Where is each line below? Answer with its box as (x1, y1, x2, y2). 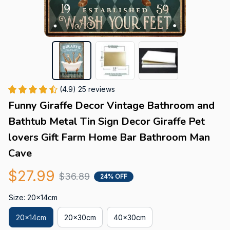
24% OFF (100, 172, 127, 180)
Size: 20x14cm (9, 193, 57, 202)
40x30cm (113, 213, 146, 222)
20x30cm (64, 213, 96, 222)
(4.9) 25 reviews (60, 85, 115, 94)
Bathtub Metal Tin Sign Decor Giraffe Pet (8, 114, 205, 129)
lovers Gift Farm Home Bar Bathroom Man (8, 130, 210, 145)
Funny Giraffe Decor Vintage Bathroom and (8, 99, 215, 113)
